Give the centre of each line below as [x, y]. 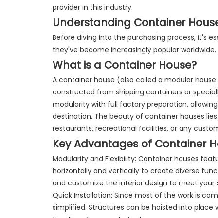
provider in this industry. [92, 7]
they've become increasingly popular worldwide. [134, 49]
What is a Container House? [124, 65]
